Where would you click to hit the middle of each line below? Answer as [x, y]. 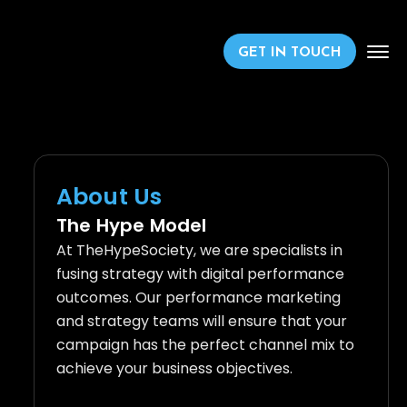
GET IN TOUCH [290, 53]
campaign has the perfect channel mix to [205, 345]
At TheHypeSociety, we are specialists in [199, 251]
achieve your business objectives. [174, 369]
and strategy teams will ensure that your [201, 322]
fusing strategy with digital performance [200, 274]
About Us [109, 197]
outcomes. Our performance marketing [198, 298]
